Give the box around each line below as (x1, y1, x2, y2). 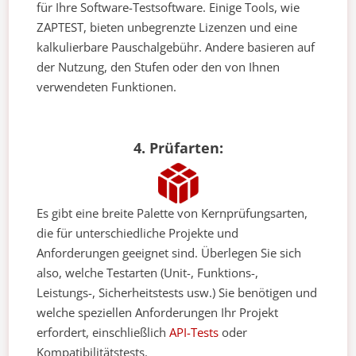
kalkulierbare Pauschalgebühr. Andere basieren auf (37, 39, 315, 56)
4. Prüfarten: (133, 138, 223, 158)
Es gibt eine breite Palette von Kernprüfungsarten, (37, 205, 308, 222)
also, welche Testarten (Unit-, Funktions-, (37, 265, 259, 281)
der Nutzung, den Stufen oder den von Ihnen (37, 59, 281, 75)
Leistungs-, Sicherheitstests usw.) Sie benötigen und (37, 284, 318, 301)
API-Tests (169, 324, 219, 341)
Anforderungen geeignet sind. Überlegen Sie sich (37, 245, 302, 261)
